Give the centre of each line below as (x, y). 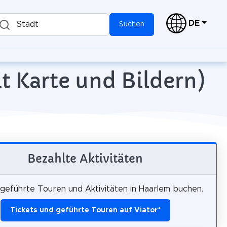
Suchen (132, 24)
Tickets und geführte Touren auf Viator (84, 210)
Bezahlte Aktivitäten (85, 159)
